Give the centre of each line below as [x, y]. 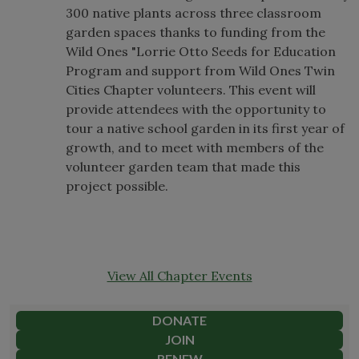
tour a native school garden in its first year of [205, 128]
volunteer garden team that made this [183, 166]
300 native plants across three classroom [194, 12]
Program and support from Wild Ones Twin [200, 70]
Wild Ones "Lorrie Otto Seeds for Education [201, 51]
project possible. [117, 186]
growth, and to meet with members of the [195, 147]
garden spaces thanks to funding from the [196, 32]
